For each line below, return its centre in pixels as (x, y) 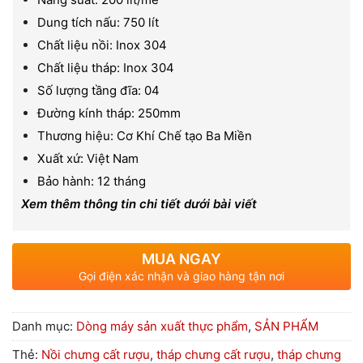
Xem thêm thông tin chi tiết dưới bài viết (139, 204)
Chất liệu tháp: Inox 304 (105, 68)
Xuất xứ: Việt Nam (88, 158)
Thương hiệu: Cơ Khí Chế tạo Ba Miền (144, 136)
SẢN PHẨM (286, 326)
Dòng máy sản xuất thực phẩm (162, 326)
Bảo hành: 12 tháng (91, 181)
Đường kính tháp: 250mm (109, 113)
